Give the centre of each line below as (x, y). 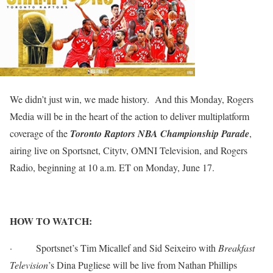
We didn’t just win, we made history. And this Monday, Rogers (132, 99)
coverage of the (40, 133)
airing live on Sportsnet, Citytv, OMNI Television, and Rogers (129, 150)
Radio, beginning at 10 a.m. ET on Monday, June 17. (112, 167)
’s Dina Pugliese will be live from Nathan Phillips (143, 265)
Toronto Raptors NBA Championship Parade (160, 133)
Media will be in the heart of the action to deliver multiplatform (129, 116)
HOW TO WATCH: (51, 221)
